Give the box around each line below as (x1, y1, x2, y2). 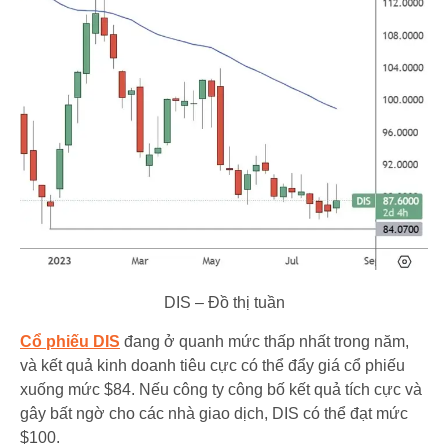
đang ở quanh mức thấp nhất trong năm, (124, 332, 409, 350)
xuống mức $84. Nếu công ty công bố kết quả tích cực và (20, 380, 422, 398)
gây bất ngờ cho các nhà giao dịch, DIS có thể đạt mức (20, 404, 408, 422)
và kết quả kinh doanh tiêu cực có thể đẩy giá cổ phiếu (20, 356, 405, 374)
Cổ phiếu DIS (20, 332, 120, 350)
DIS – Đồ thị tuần (163, 294, 285, 312)
